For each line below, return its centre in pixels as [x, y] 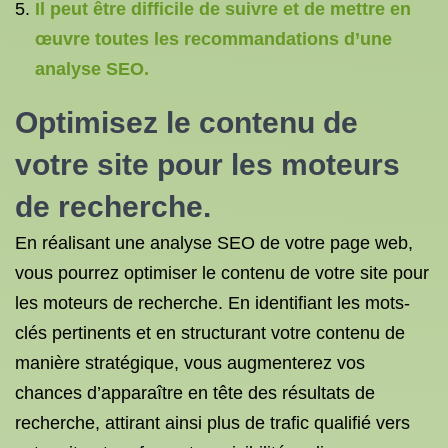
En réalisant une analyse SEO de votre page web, [214, 243]
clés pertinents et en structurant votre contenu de [210, 333]
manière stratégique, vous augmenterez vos [190, 363]
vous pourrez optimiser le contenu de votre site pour [222, 273]
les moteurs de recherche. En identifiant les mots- [212, 303]
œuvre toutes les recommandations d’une [213, 39]
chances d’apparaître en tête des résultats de [195, 393]
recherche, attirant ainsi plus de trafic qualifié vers [212, 423]
